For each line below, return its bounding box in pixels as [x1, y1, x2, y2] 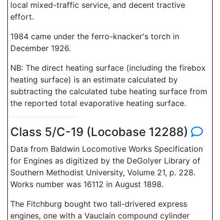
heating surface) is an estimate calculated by [10, 75, 178, 84]
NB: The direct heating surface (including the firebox [10, 63, 206, 73]
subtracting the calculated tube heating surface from [10, 86, 207, 96]
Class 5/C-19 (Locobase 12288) [10, 125, 191, 139]
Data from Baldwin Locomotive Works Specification [10, 144, 203, 154]
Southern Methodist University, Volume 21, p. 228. [10, 167, 195, 177]
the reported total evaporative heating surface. [10, 98, 186, 108]
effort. [10, 12, 34, 22]
